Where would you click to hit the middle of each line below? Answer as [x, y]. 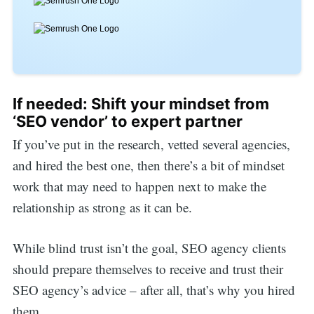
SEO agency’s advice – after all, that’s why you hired [153, 290]
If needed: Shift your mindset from [141, 104]
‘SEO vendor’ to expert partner [127, 122]
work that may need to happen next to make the [139, 186]
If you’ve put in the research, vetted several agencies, [151, 144]
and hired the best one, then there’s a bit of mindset [148, 165]
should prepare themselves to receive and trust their [148, 269]
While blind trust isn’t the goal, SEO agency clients [149, 248]
